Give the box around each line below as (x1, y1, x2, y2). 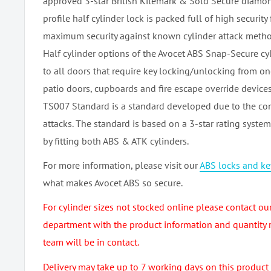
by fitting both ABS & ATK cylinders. (43, 135, 189, 148)
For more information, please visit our (43, 159, 200, 172)
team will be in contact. (43, 236, 139, 249)
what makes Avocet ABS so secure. (43, 177, 183, 189)
